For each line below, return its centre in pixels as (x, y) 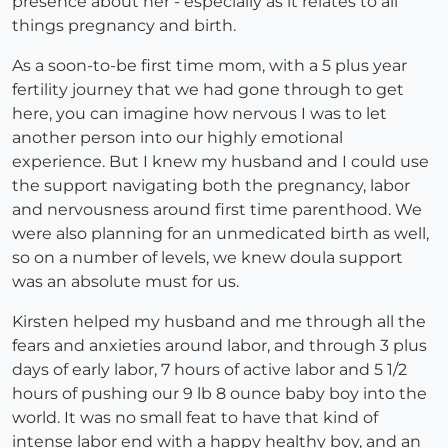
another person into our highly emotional (177, 138)
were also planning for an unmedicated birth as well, (220, 234)
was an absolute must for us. (125, 282)
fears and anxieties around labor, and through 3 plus (219, 346)
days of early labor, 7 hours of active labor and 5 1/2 (209, 370)
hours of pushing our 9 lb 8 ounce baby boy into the (219, 394)
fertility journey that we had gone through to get (208, 90)
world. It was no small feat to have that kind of (195, 418)
